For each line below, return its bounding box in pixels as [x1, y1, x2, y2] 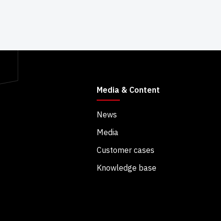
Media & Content [96, 85, 160, 95]
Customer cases [96, 145, 154, 155]
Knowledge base [96, 163, 156, 173]
